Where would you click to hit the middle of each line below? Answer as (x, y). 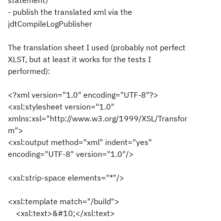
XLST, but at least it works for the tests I (79, 59)
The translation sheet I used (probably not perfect (97, 47)
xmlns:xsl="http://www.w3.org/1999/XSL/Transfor (98, 118)
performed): (29, 71)
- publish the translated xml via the (70, 12)
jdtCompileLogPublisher (50, 24)
